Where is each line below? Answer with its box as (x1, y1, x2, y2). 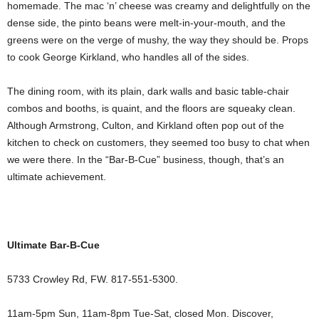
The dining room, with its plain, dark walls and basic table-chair (7, 85, 289, 97)
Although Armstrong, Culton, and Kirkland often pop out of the (7, 120, 284, 131)
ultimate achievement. (7, 171, 106, 182)
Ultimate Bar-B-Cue (7, 239, 100, 251)
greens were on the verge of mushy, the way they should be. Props (7, 34, 308, 46)
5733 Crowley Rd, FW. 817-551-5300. (7, 273, 178, 285)
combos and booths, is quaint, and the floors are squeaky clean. (7, 103, 296, 114)
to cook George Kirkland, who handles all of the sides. (7, 51, 249, 63)
